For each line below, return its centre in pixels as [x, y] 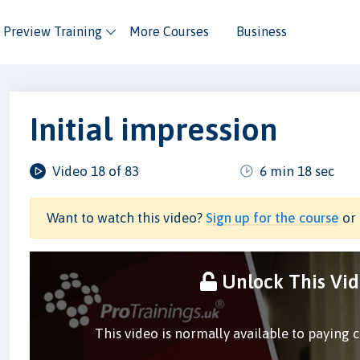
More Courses [169, 31]
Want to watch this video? [127, 217]
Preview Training [52, 31]
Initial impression [154, 129]
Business [261, 31]
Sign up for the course [273, 217]
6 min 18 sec [297, 171]
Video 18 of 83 [96, 171]
